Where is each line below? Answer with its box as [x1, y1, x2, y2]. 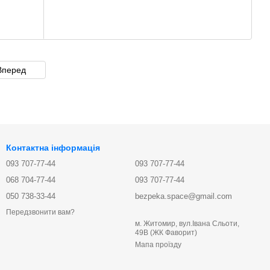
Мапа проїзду [135, 240, 181, 249]
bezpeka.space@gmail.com [135, 192, 232, 201]
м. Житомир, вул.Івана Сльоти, [135, 219, 239, 228]
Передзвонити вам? [6, 208, 75, 217]
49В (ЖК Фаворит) [135, 228, 197, 237]
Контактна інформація [6, 143, 100, 152]
